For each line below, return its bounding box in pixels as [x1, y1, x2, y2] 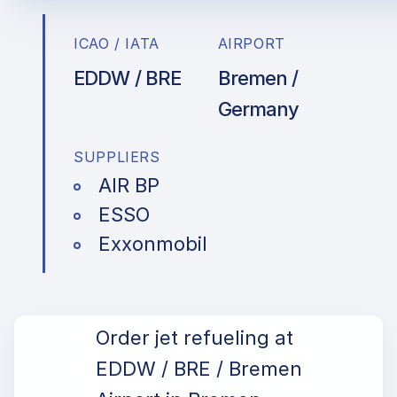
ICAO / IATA [74, 35, 160, 52]
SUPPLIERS [74, 148, 160, 166]
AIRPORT [217, 35, 285, 52]
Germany [217, 97, 300, 121]
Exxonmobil [98, 232, 207, 255]
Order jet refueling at [96, 326, 293, 349]
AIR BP [98, 174, 160, 197]
